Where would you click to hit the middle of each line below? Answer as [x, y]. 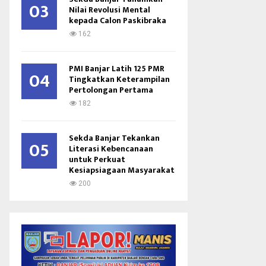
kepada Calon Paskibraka [118, 20]
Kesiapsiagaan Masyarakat [122, 170]
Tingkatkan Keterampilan [119, 79]
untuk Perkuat [97, 159]
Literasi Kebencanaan [111, 149]
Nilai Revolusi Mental [110, 10]
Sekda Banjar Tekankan [114, 138]
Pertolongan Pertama [111, 90]
